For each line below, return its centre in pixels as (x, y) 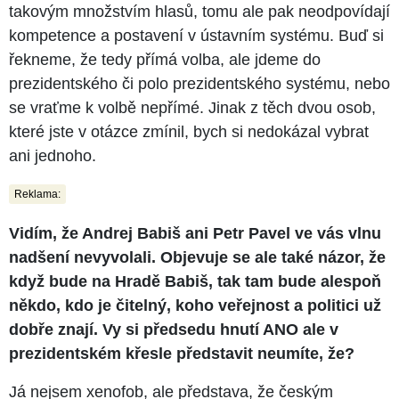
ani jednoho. (53, 155)
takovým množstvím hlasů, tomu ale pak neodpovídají (199, 11)
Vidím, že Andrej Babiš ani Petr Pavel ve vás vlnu (195, 233)
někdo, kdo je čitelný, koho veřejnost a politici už (195, 305)
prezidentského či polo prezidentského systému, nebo (199, 83)
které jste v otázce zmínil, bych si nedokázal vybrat (189, 131)
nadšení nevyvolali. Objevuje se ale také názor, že (197, 257)
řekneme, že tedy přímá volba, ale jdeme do (165, 59)
